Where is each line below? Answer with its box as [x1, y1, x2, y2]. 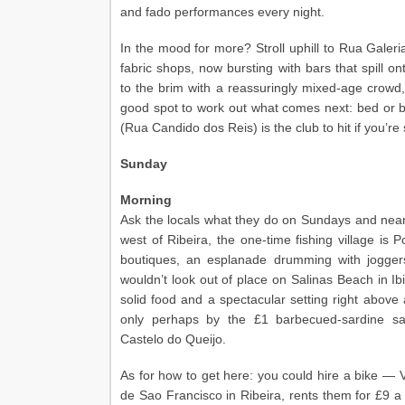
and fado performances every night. [120, 5, 325, 19]
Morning [120, 193, 172, 207]
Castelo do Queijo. [120, 332, 226, 346]
